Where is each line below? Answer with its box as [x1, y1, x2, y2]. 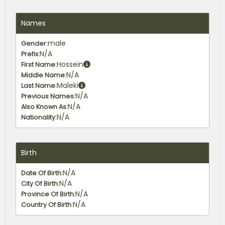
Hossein [57, 59, 83, 69]
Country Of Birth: [21, 200, 73, 209]
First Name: [21, 60, 57, 69]
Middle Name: [21, 70, 66, 79]
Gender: [21, 39, 48, 48]
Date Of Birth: [21, 168, 63, 177]
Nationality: [21, 113, 57, 122]
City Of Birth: [21, 179, 59, 188]
